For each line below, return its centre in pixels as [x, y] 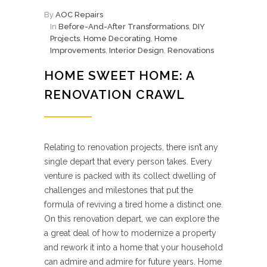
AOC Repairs [79, 15]
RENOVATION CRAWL [114, 94]
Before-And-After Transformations [124, 27]
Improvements [78, 50]
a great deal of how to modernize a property [130, 233]
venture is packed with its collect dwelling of [130, 176]
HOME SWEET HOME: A [119, 75]
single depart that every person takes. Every [128, 162]
